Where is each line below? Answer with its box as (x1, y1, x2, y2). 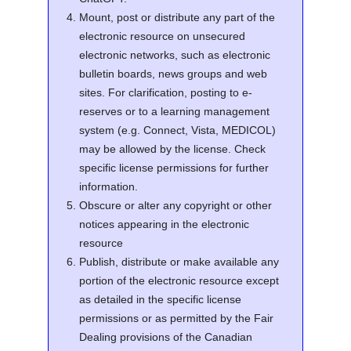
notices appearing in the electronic (78, 218, 249, 230)
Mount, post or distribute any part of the (78, 11, 275, 24)
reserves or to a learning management (78, 105, 270, 118)
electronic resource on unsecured (78, 30, 245, 42)
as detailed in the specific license (78, 293, 241, 306)
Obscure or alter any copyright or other (78, 199, 272, 212)
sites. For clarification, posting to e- (78, 86, 252, 99)
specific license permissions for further (78, 161, 269, 174)
